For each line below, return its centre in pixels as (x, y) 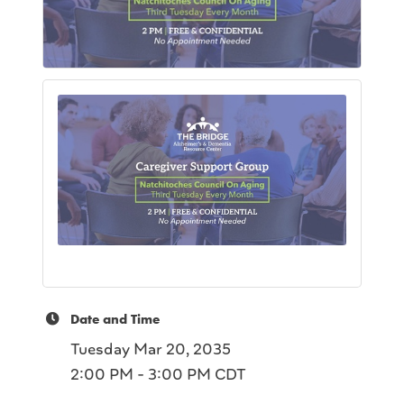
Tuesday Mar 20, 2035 (151, 349)
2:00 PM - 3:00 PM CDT (158, 374)
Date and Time (115, 319)
